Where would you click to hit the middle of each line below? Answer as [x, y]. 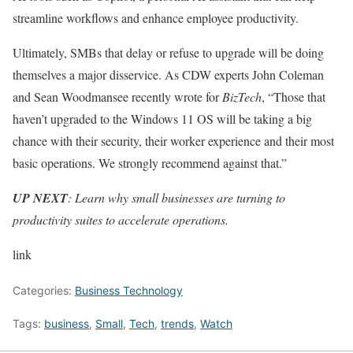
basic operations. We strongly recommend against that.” [150, 163]
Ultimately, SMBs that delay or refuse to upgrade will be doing [168, 53]
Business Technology [129, 291]
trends [177, 324]
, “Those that [294, 97]
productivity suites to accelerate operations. [121, 220]
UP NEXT [40, 198]
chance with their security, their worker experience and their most [173, 141]
